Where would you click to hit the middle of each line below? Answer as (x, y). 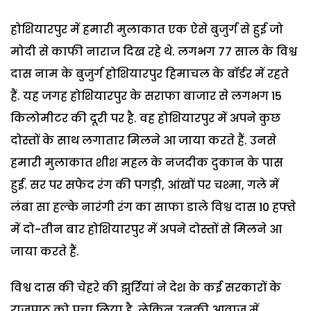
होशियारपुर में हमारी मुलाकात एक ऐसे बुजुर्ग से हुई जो (147, 29)
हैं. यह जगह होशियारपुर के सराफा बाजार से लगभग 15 (146, 96)
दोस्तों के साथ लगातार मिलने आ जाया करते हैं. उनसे (143, 140)
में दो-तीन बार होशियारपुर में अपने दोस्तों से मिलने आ (146, 229)
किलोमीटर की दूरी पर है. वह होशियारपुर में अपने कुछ (145, 118)
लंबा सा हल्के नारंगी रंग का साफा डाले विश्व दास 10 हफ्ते (153, 207)
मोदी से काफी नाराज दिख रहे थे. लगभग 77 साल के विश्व (154, 51)
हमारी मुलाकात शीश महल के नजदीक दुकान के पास (147, 162)
